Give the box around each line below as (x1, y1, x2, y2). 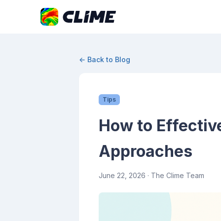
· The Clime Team (146, 171, 204, 180)
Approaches (99, 142, 192, 161)
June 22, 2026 (99, 171, 146, 180)
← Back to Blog (79, 55, 130, 64)
